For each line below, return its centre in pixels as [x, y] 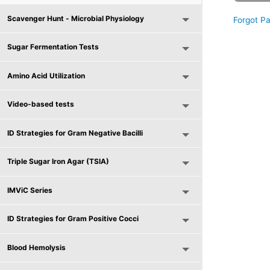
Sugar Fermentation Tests [53, 47]
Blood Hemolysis [36, 247]
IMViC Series [30, 190]
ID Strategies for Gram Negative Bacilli [75, 133]
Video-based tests [40, 104]
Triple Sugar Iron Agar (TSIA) [58, 162]
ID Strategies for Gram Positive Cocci [73, 219]
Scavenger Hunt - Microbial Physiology [75, 18]
